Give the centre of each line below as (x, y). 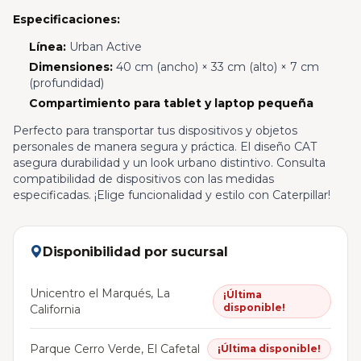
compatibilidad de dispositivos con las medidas (143, 179)
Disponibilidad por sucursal (135, 252)
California (55, 310)
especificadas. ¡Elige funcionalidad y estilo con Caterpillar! (172, 195)
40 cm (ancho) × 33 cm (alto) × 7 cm (216, 67)
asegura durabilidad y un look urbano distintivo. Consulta (169, 163)
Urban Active (104, 47)
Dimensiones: (71, 67)
